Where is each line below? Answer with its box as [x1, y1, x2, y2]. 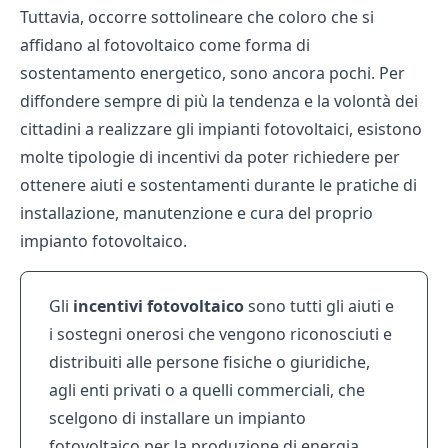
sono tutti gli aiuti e [244, 294, 394, 317]
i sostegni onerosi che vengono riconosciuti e [49, 322, 392, 345]
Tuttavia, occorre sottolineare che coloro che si [20, 5, 374, 28]
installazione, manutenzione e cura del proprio [20, 201, 373, 224]
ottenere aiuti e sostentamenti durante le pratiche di [20, 173, 417, 196]
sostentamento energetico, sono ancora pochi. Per [20, 61, 405, 84]
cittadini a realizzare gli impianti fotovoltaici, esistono [20, 117, 422, 140]
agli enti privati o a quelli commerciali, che [49, 378, 365, 401]
